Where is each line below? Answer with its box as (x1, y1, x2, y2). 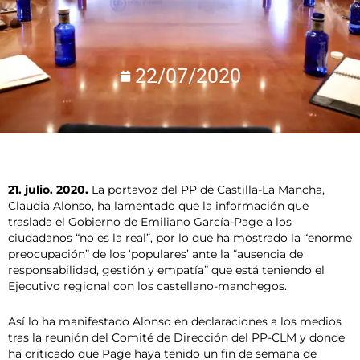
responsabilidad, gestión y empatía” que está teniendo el (8, 264, 325, 277)
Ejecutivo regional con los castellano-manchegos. (8, 280, 287, 293)
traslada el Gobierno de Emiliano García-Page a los (8, 215, 292, 229)
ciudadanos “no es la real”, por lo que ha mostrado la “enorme (8, 231, 352, 245)
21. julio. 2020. (8, 183, 88, 197)
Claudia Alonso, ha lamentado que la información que (8, 199, 309, 213)
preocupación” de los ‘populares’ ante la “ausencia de (8, 247, 303, 261)
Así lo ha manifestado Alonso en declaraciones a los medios (8, 315, 342, 329)
